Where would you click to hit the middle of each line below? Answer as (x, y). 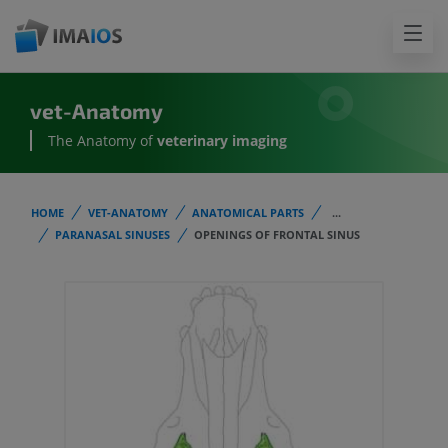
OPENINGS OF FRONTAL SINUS (277, 235)
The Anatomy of (100, 141)
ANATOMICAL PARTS (248, 212)
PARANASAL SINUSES (112, 235)
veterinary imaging (220, 141)
